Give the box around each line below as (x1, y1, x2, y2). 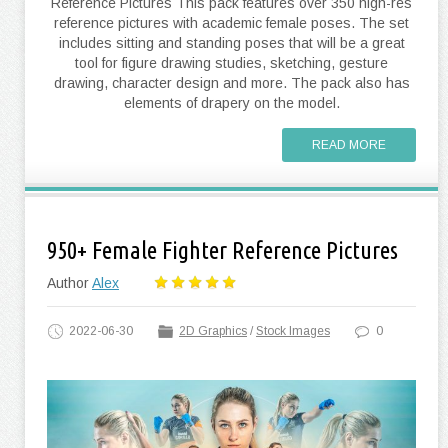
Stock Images (256, 323, 330, 338)
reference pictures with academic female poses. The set (54, 14, 409, 31)
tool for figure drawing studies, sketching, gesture (75, 54, 388, 71)
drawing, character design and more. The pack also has (53, 74, 410, 91)
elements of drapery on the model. (123, 94, 340, 111)
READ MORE (312, 137, 386, 152)
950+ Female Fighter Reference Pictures (47, 236, 398, 264)
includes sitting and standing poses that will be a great (58, 34, 405, 51)
